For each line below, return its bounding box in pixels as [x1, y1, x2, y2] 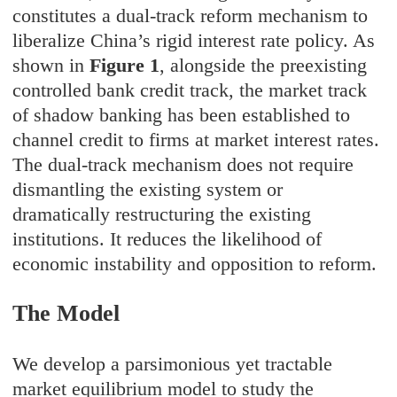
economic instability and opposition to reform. [12, 253, 378, 276]
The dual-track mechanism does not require [12, 153, 354, 176]
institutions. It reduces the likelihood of [12, 228, 323, 251]
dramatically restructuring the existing [12, 203, 312, 226]
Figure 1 [90, 54, 160, 77]
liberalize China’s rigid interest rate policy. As [12, 29, 376, 52]
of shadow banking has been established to [12, 104, 351, 127]
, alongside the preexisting [160, 54, 368, 77]
